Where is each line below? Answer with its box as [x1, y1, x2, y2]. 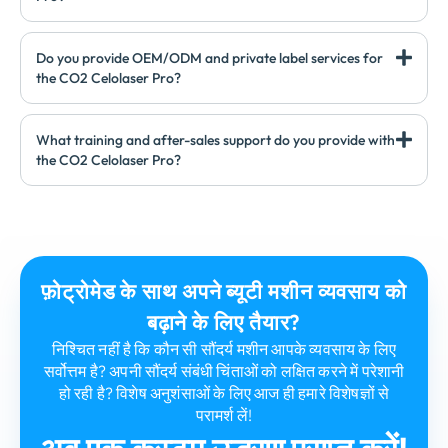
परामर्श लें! [195, 405, 253, 426]
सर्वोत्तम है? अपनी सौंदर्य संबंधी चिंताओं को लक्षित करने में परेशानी [43, 361, 405, 382]
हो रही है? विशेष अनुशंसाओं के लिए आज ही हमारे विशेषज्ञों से [58, 383, 390, 404]
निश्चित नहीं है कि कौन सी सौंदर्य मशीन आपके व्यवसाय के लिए [51, 339, 397, 360]
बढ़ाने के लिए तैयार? [146, 309, 302, 336]
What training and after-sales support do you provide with [36, 131, 395, 150]
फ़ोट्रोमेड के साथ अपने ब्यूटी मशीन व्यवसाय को [41, 278, 407, 305]
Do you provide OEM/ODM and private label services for [36, 49, 383, 68]
